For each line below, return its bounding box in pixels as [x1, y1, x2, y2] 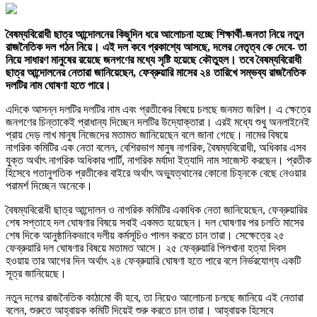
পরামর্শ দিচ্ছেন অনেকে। [6, 179, 93, 192]
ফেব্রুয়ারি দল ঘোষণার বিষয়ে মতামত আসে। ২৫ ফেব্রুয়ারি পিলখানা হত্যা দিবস [6, 241, 286, 254]
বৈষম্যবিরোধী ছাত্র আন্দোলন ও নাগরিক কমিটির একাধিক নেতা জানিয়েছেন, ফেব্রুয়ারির [6, 203, 307, 216]
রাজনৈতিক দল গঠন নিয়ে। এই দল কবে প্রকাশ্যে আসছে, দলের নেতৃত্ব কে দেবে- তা [6, 40, 306, 53]
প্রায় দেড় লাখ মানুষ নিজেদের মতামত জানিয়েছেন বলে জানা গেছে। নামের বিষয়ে [6, 128, 288, 141]
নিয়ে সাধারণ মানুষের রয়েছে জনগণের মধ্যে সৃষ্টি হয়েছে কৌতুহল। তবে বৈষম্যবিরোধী [6, 53, 301, 66]
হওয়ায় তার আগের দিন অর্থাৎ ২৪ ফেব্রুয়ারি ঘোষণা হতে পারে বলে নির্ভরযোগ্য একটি [6, 254, 301, 267]
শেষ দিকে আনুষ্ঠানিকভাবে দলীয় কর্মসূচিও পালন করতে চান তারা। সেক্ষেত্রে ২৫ [6, 229, 284, 241]
